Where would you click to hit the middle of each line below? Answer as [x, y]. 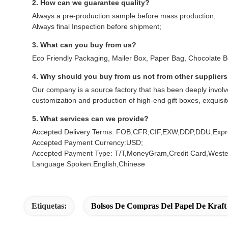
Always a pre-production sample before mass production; [124, 16]
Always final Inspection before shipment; [97, 26]
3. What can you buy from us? [84, 45]
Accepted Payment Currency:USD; [88, 142]
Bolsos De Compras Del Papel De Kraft [159, 206]
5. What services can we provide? [90, 119]
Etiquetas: [49, 206]
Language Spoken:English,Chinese [89, 164]
